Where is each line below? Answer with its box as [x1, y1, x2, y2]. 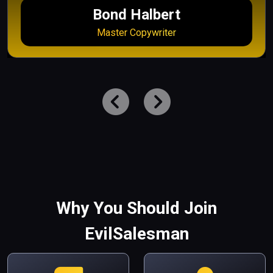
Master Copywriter [96, 26, 176, 38]
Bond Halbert [92, 5, 180, 23]
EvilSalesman [84, 223, 189, 244]
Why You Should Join [56, 197, 217, 218]
